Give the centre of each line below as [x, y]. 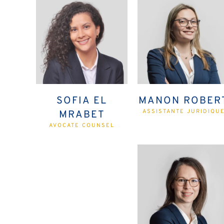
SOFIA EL [82, 101]
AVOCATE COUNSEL [82, 126]
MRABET [82, 115]
